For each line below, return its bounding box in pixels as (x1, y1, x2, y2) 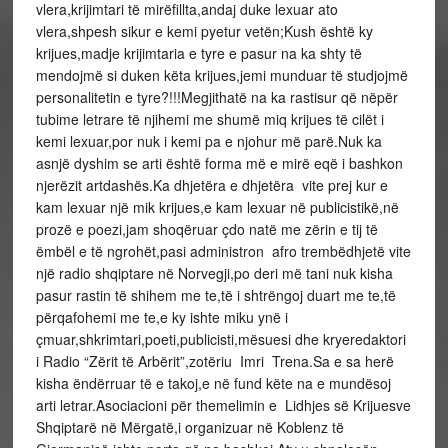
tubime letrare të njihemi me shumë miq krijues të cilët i (35, 109, 384, 129)
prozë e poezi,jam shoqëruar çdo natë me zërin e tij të (35, 219, 378, 239)
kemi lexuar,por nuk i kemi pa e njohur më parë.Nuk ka (35, 131, 382, 151)
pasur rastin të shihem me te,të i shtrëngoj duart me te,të (35, 285, 396, 305)
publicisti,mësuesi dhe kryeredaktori (179, 329, 406, 349)
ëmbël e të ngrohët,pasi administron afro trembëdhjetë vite (35, 241, 411, 261)
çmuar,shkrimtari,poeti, (35, 329, 180, 349)
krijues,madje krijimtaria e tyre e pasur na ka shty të (35, 43, 362, 63)
